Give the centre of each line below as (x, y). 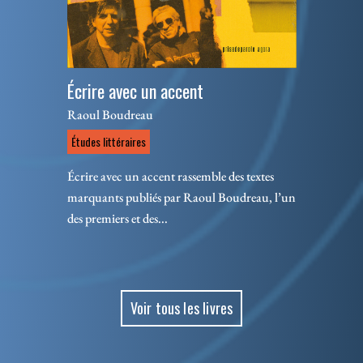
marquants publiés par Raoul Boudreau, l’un (181, 197)
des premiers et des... (117, 218)
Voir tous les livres (181, 308)
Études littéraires (108, 141)
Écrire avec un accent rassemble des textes (170, 176)
